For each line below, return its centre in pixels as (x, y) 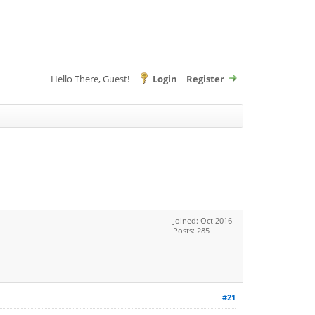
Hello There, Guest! (91, 79)
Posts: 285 (191, 230)
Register (205, 79)
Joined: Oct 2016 (202, 220)
